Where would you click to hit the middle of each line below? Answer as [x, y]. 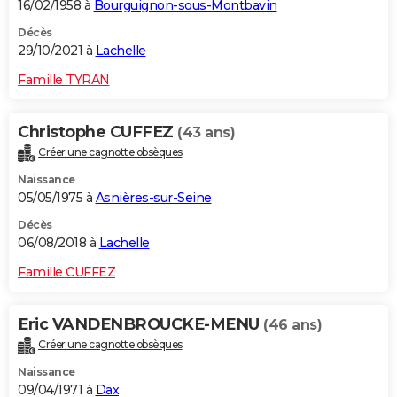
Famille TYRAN [64, 80]
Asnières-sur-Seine [153, 198]
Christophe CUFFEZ [97, 132]
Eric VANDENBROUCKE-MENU [140, 325]
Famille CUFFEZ [66, 272]
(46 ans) [292, 325]
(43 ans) [206, 133]
